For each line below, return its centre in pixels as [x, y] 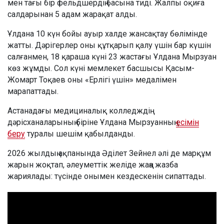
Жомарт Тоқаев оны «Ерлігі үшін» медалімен [92, 80]
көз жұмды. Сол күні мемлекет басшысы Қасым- [101, 68]
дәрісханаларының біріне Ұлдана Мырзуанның [92, 122]
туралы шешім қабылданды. [80, 134]
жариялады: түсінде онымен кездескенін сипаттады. [107, 176]
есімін [187, 122]
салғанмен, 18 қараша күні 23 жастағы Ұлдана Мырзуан [112, 57]
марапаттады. [33, 91]
